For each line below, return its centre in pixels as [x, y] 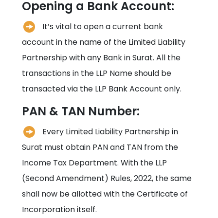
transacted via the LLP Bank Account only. [101, 89]
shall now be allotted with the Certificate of [105, 194]
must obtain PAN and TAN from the [110, 147]
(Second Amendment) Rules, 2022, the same [107, 178]
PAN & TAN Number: [81, 111]
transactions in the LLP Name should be [96, 73]
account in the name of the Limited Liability [103, 42]
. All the [166, 57]
